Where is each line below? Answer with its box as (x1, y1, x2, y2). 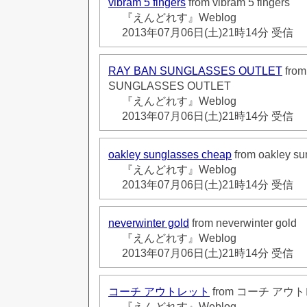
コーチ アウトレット (108, 285, 210, 297)
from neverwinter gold (189, 217, 297, 229)
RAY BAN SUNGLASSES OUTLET (108, 64, 282, 77)
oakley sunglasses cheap (108, 148, 232, 160)
